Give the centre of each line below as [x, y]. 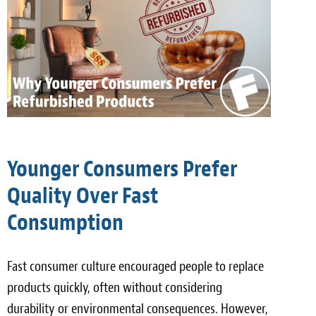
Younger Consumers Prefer [122, 169]
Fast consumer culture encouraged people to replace [135, 266]
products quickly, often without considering [115, 287]
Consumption [65, 222]
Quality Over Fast [83, 195]
